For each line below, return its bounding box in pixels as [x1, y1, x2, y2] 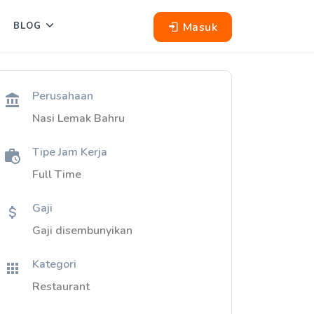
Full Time [32, 167, 81, 182]
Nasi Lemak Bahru [32, 111, 125, 126]
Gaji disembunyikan [32, 223, 132, 238]
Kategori [32, 257, 76, 272]
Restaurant [32, 279, 90, 294]
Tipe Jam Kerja [32, 144, 107, 160]
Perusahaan [32, 88, 93, 104]
